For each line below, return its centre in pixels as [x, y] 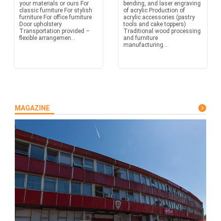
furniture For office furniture [55, 17]
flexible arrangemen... [47, 38]
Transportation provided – [54, 31]
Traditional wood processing [162, 31]
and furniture [141, 38]
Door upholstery [40, 24]
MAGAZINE [32, 108]
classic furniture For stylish [55, 10]
